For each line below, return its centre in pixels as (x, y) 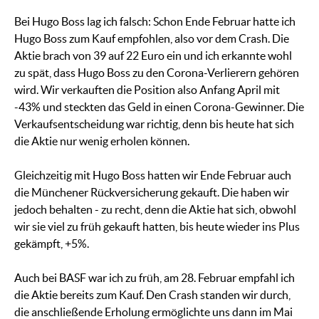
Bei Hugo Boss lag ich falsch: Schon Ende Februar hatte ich (155, 22)
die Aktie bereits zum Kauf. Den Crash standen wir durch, (152, 295)
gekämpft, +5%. (52, 244)
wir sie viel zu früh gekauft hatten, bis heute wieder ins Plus (157, 227)
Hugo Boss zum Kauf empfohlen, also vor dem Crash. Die (152, 39)
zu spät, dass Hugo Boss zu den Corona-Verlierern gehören (157, 73)
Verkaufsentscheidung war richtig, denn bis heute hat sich (154, 124)
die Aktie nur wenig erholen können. (102, 141)
